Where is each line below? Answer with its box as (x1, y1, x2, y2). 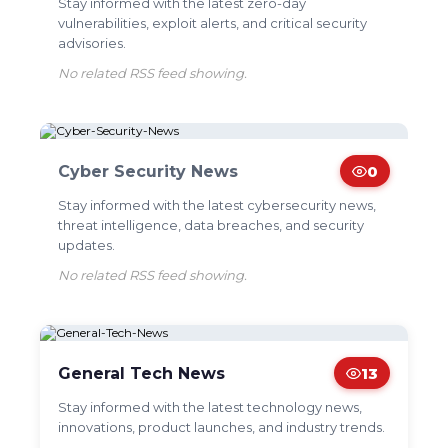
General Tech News (57, 363, 225, 383)
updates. (57, 237, 115, 253)
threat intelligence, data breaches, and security (57, 217, 364, 233)
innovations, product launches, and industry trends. (57, 419, 385, 435)
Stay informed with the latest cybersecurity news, (57, 197, 376, 213)
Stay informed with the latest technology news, (57, 399, 362, 415)
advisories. (57, 35, 126, 51)
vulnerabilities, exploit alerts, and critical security (57, 15, 367, 31)
